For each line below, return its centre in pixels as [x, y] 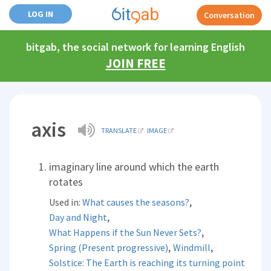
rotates [66, 182]
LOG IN [41, 14]
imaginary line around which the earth [134, 167]
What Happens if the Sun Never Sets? [126, 232]
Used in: [66, 202]
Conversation [229, 15]
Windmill [192, 247]
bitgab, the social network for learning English [135, 47]
